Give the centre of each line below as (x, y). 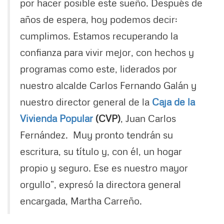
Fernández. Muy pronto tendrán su (96, 134)
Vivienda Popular (56, 118)
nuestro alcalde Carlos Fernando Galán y (108, 85)
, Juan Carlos (148, 118)
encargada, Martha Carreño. (81, 200)
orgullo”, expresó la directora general (100, 184)
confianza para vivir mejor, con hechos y (107, 52)
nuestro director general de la (86, 101)
